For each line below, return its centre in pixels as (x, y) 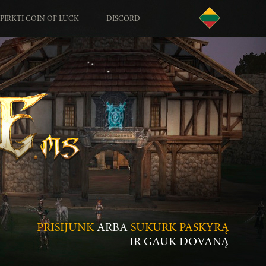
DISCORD (123, 19)
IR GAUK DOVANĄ (179, 242)
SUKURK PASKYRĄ (180, 228)
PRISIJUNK (65, 228)
